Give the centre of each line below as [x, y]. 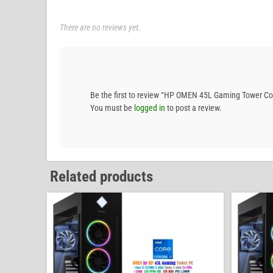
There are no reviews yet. [100, 28]
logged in [150, 108]
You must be [112, 108]
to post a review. [193, 108]
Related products [101, 177]
